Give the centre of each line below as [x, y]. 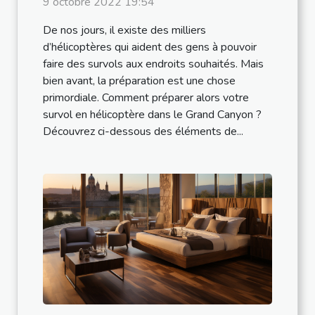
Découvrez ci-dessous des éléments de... [143, 132]
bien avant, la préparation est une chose [139, 81]
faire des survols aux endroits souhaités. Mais [153, 64]
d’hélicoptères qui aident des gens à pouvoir [150, 47]
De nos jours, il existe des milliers [124, 31]
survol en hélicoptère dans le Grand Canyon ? [152, 115]
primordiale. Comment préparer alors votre [146, 98]
